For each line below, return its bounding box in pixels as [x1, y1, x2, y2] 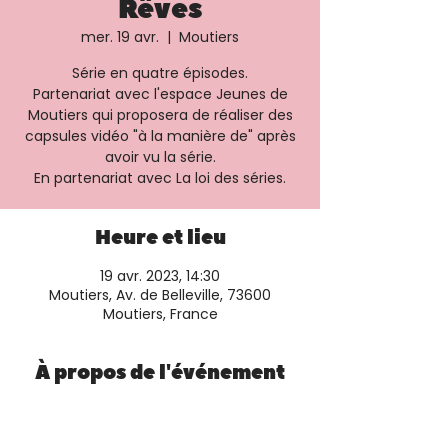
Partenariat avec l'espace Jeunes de [32, 84, 288, 104]
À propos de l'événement [35, 359, 285, 387]
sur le [259, 402, 300, 422]
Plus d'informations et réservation [20, 402, 259, 422]
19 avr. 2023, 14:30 [100, 266, 220, 286]
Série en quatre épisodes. [72, 63, 248, 83]
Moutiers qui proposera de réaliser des [27, 105, 293, 125]
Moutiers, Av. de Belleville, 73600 [49, 285, 271, 305]
